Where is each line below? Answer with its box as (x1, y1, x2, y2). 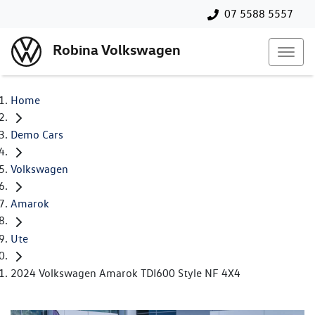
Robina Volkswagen (53, 41, 181, 59)
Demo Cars (11, 128, 63, 142)
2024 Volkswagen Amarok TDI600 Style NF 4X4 (11, 266, 240, 280)
